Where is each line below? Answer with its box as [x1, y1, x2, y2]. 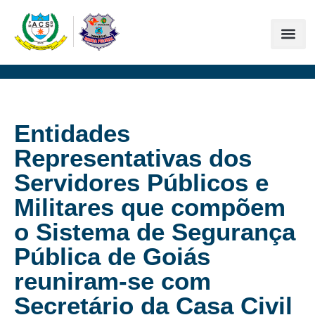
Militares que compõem [14, 193, 285, 221]
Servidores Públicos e [14, 169, 269, 196]
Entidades [14, 120, 130, 147]
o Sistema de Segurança [14, 218, 295, 245]
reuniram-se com [14, 267, 211, 295]
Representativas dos [14, 144, 252, 172]
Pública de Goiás [14, 243, 210, 270]
